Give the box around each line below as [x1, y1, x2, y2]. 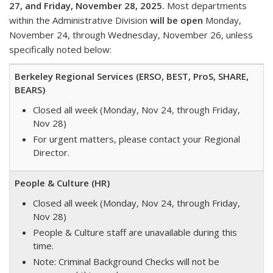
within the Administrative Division [9, 14, 150, 26]
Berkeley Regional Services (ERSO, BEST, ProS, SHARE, [15, 70, 249, 82]
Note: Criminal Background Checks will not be [33, 255, 219, 268]
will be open [150, 14, 203, 26]
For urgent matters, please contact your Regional [33, 133, 240, 145]
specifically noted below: [9, 43, 112, 55]
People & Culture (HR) [15, 177, 110, 189]
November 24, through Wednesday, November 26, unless [9, 29, 253, 41]
